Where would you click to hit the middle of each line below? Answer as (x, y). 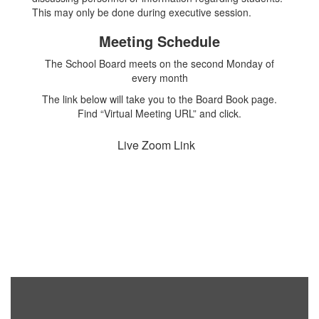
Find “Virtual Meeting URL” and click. (159, 113)
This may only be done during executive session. (142, 12)
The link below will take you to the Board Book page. (159, 99)
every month (159, 78)
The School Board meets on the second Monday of (159, 63)
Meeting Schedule (159, 41)
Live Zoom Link (156, 145)
